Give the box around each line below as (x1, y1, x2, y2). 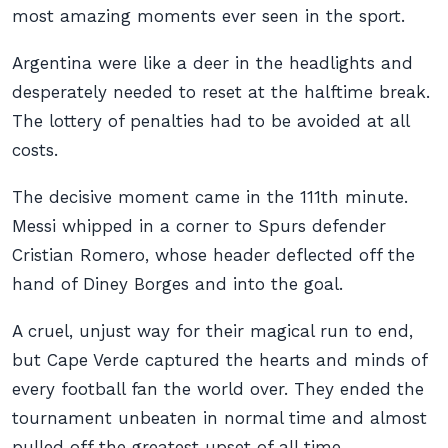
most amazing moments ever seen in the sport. (12, 6, 405, 26)
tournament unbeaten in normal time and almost (12, 408, 427, 428)
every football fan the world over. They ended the (12, 379, 424, 399)
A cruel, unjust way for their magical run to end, (12, 321, 413, 341)
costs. (12, 140, 58, 160)
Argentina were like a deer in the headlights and (12, 53, 413, 73)
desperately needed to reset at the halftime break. (12, 82, 430, 102)
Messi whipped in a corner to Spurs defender (12, 216, 386, 236)
